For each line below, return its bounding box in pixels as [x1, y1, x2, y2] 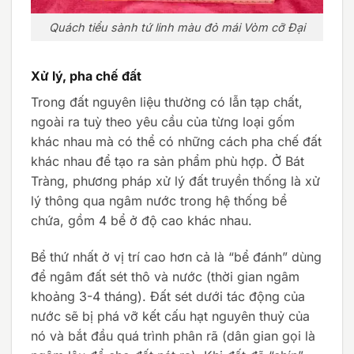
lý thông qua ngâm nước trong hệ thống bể [31, 192, 287, 209]
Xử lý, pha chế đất [31, 67, 141, 84]
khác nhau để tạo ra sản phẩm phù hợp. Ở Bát [31, 153, 304, 169]
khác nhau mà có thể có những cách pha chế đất [31, 133, 322, 149]
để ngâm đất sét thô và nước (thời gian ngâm [31, 268, 299, 284]
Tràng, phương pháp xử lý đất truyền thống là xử [31, 172, 320, 189]
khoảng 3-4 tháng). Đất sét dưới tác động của [31, 288, 305, 304]
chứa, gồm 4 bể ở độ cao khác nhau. [31, 212, 252, 228]
